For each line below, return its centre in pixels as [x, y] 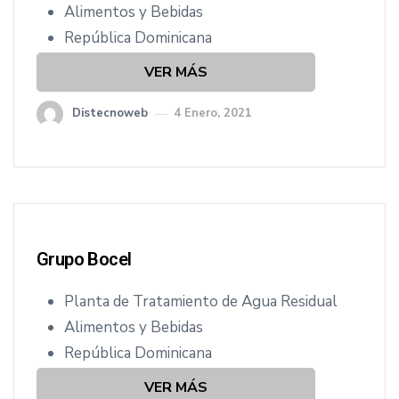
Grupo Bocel [84, 259]
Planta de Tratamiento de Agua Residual [201, 301]
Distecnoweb [110, 113]
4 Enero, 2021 [213, 113]
